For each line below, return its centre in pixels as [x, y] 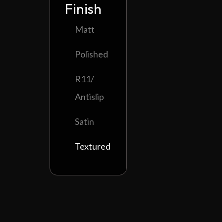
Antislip [89, 97]
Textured [93, 146]
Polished [91, 54]
